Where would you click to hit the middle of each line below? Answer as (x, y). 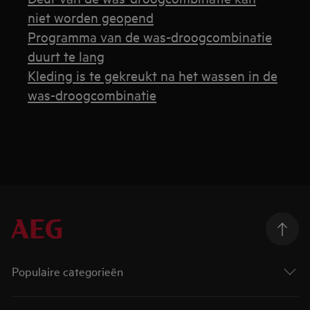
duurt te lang (66, 56)
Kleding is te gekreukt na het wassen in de (153, 75)
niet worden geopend (91, 17)
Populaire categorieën (68, 271)
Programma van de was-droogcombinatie (150, 36)
